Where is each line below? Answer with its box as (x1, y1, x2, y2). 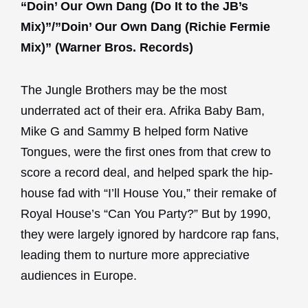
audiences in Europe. (21, 268, 137, 283)
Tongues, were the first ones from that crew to (21, 144, 271, 159)
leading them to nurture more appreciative (21, 247, 250, 262)
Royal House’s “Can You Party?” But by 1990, (21, 206, 271, 221)
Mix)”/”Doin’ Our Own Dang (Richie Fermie (21, 20, 270, 34)
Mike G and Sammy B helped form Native (21, 124, 248, 138)
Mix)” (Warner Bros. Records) (21, 41, 193, 55)
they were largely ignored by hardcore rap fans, (21, 227, 279, 241)
